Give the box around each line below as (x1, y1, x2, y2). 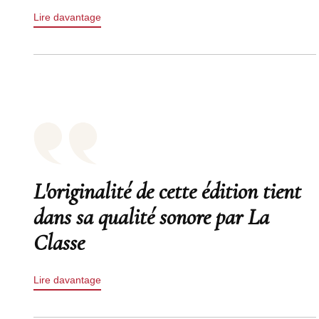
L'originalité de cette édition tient (33, 177, 301, 205)
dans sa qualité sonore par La (33, 203, 269, 231)
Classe (33, 229, 85, 256)
